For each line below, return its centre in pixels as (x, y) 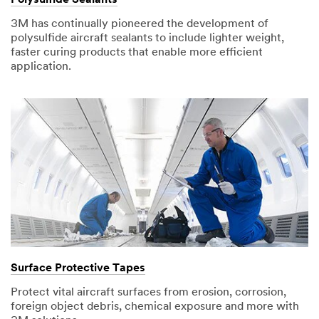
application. (41, 67)
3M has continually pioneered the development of (140, 24)
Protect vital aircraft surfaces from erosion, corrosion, (148, 293)
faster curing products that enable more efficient (137, 52)
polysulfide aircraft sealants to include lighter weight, (147, 38)
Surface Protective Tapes (78, 269)
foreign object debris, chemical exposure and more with (155, 307)
